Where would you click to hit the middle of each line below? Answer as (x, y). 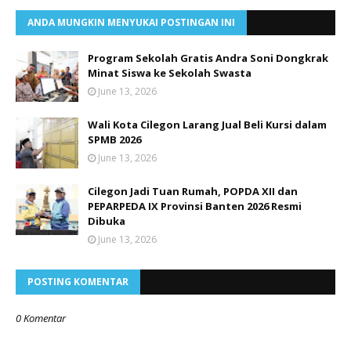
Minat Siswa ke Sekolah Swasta (170, 72)
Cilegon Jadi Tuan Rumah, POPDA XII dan (193, 191)
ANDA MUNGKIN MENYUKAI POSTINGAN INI (131, 22)
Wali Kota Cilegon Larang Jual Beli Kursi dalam (207, 124)
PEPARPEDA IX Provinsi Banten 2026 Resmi (195, 206)
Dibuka (107, 221)
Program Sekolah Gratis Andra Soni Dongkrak (208, 58)
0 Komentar (41, 318)
